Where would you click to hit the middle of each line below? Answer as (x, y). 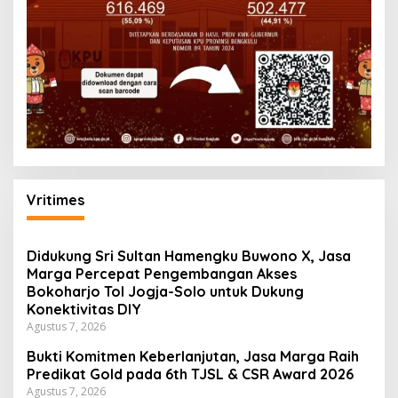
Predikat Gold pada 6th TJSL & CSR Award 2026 (190, 374)
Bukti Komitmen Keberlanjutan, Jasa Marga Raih (193, 357)
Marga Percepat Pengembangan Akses (162, 274)
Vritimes (56, 200)
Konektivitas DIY (84, 310)
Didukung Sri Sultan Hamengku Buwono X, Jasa (189, 256)
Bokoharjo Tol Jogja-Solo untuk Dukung (165, 292)
